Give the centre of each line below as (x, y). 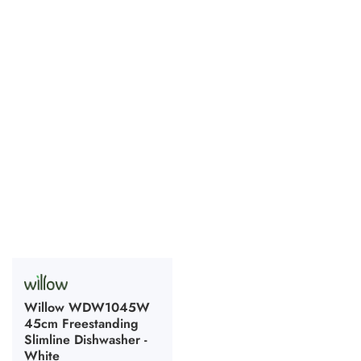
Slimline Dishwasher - (86, 340)
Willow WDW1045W (87, 307)
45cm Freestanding (81, 324)
